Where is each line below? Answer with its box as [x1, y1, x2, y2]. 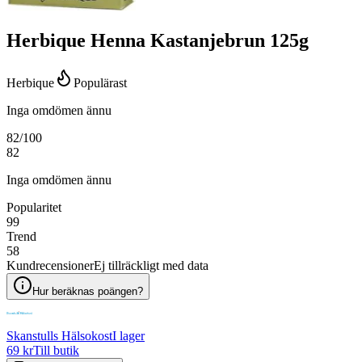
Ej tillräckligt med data [94, 259, 208, 273]
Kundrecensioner [6, 259, 94, 273]
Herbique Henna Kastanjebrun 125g [6, 30, 309, 52]
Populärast [74, 76, 127, 90]
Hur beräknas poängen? [32, 285, 143, 298]
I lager [112, 329, 145, 343]
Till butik [33, 343, 79, 358]
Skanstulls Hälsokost [6, 329, 112, 343]
